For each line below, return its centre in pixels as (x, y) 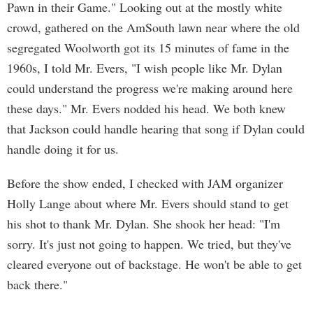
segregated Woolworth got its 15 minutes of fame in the (148, 48)
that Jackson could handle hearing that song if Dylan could (156, 129)
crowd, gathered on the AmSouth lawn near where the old (153, 27)
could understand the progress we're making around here (150, 88)
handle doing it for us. (63, 149)
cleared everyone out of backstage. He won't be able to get (154, 264)
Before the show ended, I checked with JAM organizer (145, 183)
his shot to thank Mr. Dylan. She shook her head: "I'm (144, 224)
